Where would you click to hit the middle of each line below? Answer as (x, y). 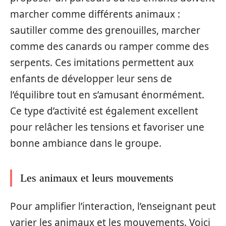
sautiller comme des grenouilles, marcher (105, 31)
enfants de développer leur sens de (91, 79)
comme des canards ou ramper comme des (109, 47)
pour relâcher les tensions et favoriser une (107, 127)
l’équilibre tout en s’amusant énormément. (107, 95)
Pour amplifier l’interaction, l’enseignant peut (113, 206)
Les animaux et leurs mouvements (97, 178)
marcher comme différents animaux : (95, 14)
